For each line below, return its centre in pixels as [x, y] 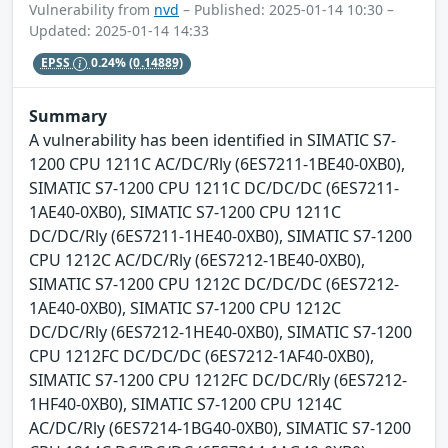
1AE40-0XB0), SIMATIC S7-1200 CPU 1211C [185, 212]
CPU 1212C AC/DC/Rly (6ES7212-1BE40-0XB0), [197, 260]
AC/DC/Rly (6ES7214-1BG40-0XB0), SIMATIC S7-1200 [220, 428]
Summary [68, 116]
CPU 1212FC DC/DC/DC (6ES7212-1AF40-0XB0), [201, 356]
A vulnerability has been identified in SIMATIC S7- [212, 140]
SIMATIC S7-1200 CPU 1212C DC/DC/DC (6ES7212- [214, 284]
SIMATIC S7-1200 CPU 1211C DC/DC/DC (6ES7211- [214, 188]
